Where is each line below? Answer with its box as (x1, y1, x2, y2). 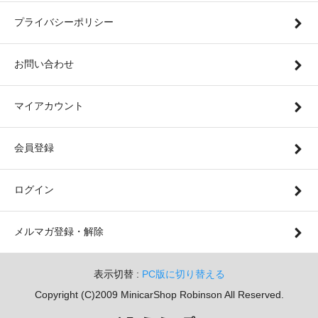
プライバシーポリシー (14, 16, 114, 28)
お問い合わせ (14, 58, 74, 70)
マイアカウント (14, 100, 84, 112)
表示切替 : (93, 268, 142, 280)
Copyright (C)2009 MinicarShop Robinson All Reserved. (34, 289, 284, 301)
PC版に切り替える (141, 268, 225, 280)
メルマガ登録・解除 (14, 226, 104, 238)
